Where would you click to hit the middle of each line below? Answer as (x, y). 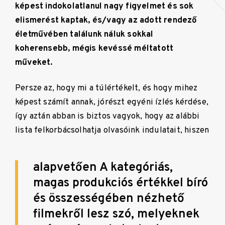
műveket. (34, 63)
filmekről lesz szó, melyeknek (116, 214)
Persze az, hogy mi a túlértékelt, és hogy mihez (106, 88)
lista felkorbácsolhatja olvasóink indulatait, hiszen (112, 130)
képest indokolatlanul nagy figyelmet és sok (104, 7)
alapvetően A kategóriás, (103, 167)
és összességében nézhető (109, 199)
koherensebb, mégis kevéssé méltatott (94, 49)
